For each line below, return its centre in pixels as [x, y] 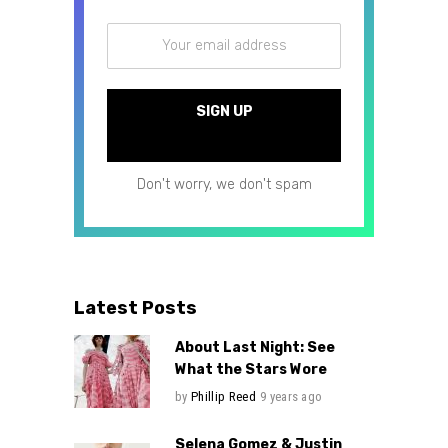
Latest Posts [135, 308]
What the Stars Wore [251, 370]
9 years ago [291, 397]
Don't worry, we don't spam [224, 185]
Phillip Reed [223, 397]
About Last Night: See [255, 348]
